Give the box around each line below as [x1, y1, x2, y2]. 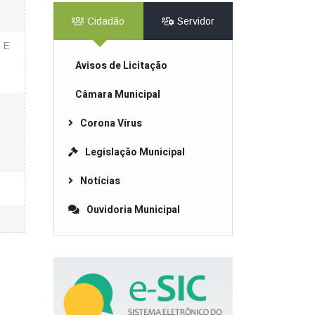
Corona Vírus [80, 116, 142, 131]
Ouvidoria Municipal [86, 202, 180, 217]
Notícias [80, 174, 120, 188]
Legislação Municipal [85, 145, 185, 160]
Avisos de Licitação [75, 58, 167, 73]
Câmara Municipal [75, 87, 160, 102]
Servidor [174, 15, 214, 27]
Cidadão [84, 15, 125, 27]
